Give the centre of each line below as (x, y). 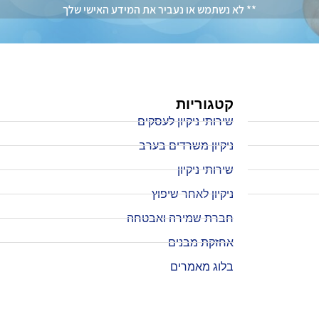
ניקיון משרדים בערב (186, 145)
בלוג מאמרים (202, 266)
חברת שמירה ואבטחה (180, 218)
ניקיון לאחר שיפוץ (192, 194)
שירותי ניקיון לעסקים (185, 121)
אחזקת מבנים (200, 242)
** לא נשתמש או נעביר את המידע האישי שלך (159, 10)
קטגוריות (204, 104)
